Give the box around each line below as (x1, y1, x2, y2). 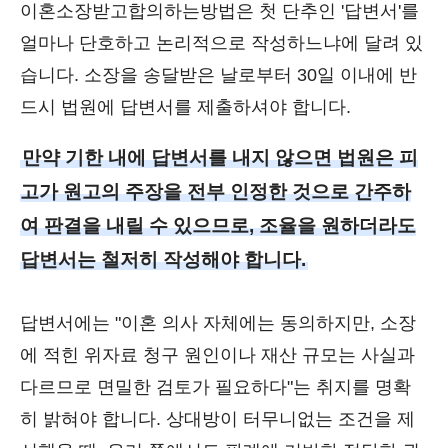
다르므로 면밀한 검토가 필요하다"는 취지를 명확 (20, 377, 411, 397)
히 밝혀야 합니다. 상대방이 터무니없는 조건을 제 (20, 409, 415, 429)
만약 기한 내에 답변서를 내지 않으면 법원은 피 (22, 147, 418, 168)
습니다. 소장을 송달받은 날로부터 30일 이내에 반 (20, 65, 417, 85)
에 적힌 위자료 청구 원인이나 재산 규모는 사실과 (20, 345, 415, 365)
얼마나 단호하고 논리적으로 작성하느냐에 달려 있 (20, 33, 423, 53)
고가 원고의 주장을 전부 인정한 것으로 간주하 (20, 181, 411, 202)
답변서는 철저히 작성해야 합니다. (20, 249, 306, 270)
